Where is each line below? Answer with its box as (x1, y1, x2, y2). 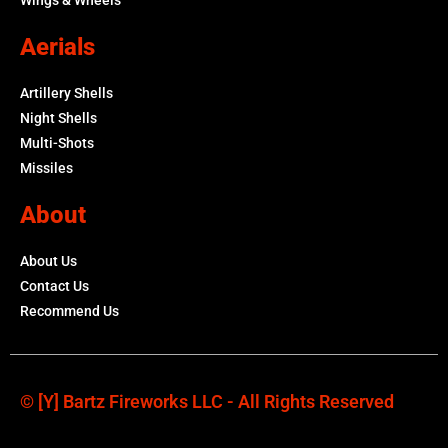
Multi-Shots (20, 134, 94, 151)
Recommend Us (20, 302, 119, 319)
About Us (20, 252, 77, 269)
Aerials (20, 32, 95, 61)
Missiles (20, 159, 73, 176)
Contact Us (20, 277, 89, 294)
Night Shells (20, 109, 97, 126)
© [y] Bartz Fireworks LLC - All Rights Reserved (20, 391, 394, 413)
